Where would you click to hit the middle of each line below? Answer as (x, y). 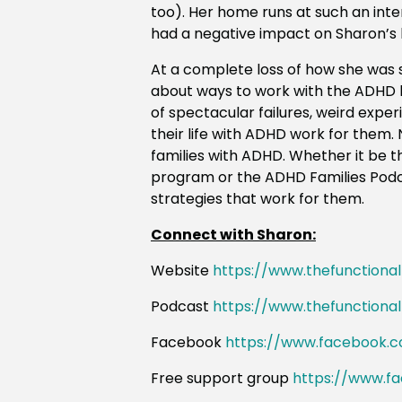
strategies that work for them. (258, 199)
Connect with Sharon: (233, 235)
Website (182, 271)
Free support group (222, 379)
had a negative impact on (243, 34)
